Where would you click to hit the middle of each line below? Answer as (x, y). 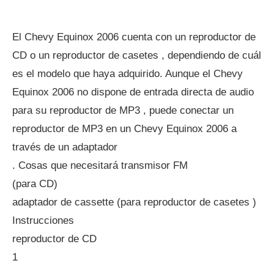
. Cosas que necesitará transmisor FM (100, 165)
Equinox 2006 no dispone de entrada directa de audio (133, 92)
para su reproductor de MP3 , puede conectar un (123, 110)
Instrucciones (43, 220)
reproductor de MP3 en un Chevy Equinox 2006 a (124, 129)
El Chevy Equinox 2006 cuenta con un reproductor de (134, 37)
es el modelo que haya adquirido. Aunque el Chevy (128, 74)
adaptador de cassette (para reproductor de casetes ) (134, 202)
